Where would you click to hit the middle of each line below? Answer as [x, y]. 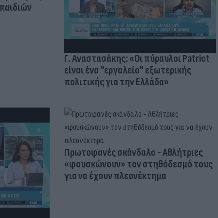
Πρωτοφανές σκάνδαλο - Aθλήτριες [133, 153]
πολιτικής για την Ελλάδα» [116, 82]
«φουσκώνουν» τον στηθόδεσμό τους [138, 164]
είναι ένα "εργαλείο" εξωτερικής [127, 71]
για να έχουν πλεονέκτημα [115, 176]
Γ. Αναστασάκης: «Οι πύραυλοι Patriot [137, 59]
